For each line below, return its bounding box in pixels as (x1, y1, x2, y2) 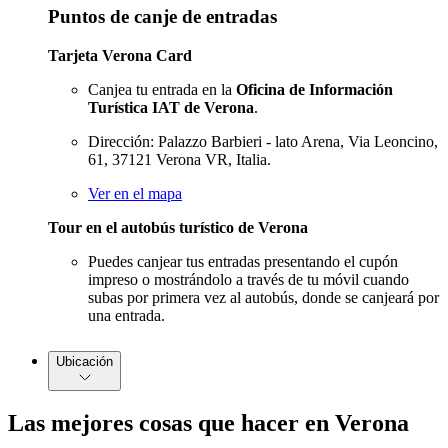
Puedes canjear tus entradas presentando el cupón (88, 252, 398, 270)
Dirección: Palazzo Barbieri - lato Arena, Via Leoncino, (88, 132, 438, 150)
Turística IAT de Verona (88, 98, 254, 116)
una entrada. (88, 306, 165, 324)
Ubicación (56, 353, 113, 369)
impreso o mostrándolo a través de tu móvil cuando (88, 270, 409, 288)
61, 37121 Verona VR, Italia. (88, 150, 271, 168)
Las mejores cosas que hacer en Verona (8, 410, 409, 437)
